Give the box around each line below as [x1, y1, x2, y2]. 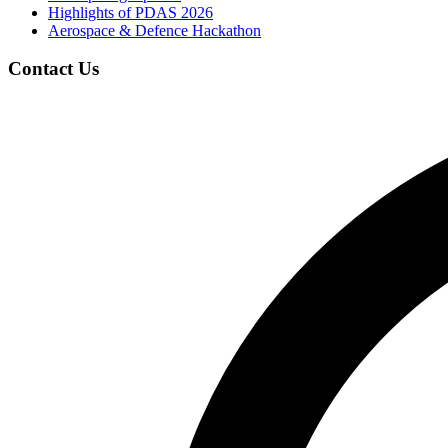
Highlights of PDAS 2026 [48, 3, 213, 21]
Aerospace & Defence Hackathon [48, 21, 261, 39]
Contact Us [8, 58, 99, 80]
